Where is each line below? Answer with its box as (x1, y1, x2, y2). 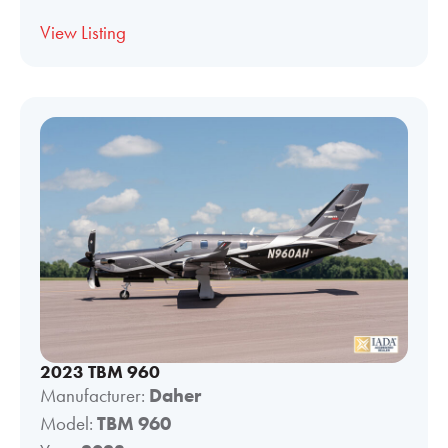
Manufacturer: (40, 383, 149, 407)
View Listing (40, 21, 126, 45)
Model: (40, 411, 97, 435)
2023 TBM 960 (40, 360, 160, 383)
